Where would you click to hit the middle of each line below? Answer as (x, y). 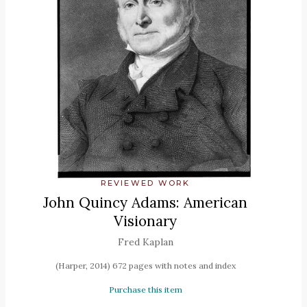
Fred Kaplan (145, 242)
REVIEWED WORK (145, 183)
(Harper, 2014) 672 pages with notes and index (145, 266)
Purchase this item (145, 290)
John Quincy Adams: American (145, 203)
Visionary (145, 221)
